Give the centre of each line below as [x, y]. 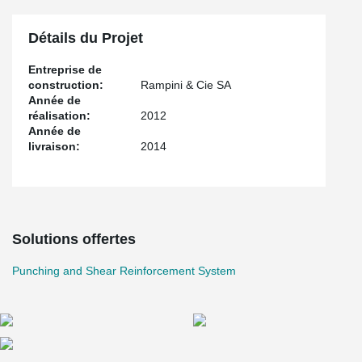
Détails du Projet [86, 38]
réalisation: [59, 116]
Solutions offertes [74, 239]
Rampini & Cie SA [186, 85]
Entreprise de [65, 69]
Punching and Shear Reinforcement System [124, 271]
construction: [66, 85]
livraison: [54, 146]
